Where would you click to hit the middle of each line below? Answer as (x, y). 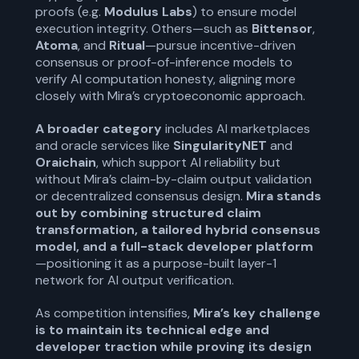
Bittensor (282, 28)
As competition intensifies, (114, 313)
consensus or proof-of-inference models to (164, 62)
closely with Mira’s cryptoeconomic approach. (170, 96)
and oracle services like (104, 145)
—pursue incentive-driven (220, 45)
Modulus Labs (148, 12)
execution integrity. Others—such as (143, 28)
